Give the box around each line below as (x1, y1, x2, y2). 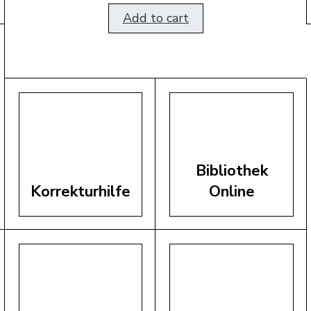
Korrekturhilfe (31, 181, 131, 203)
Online (208, 181, 255, 203)
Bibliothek (195, 160, 268, 182)
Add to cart (122, 10, 189, 27)
